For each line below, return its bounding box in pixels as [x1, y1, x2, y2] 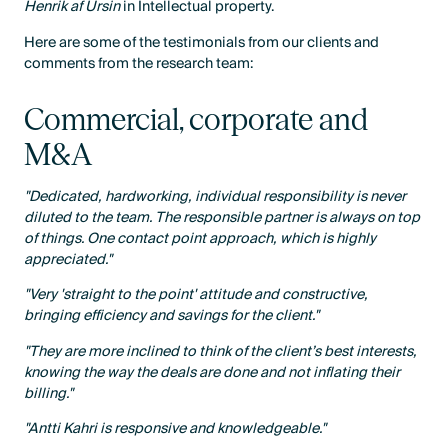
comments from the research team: [24, 50, 254, 76]
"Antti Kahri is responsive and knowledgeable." [24, 415, 327, 441]
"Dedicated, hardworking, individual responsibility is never [24, 184, 407, 210]
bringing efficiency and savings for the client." [24, 303, 320, 329]
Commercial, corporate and [24, 101, 369, 138]
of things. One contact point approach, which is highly [24, 226, 377, 252]
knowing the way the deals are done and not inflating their [24, 359, 401, 385]
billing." [24, 380, 74, 406]
